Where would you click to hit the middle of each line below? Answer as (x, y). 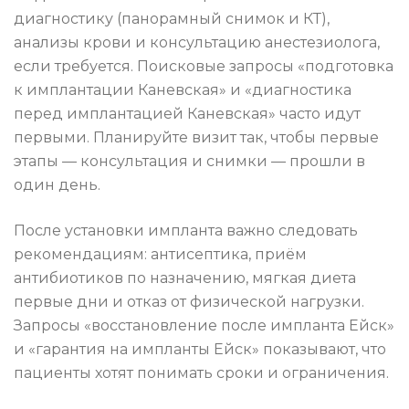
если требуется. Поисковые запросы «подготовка (204, 67)
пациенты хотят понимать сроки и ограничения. (201, 373)
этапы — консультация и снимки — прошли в (189, 162)
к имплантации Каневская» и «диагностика (183, 90)
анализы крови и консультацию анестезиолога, (197, 43)
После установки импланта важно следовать (186, 231)
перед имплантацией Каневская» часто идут (187, 114)
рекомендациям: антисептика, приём (160, 255)
